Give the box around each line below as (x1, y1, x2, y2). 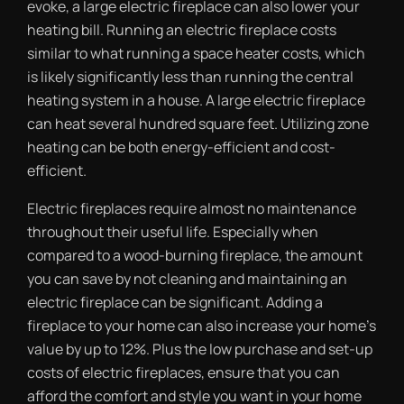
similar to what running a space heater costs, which (27, 43, 365, 63)
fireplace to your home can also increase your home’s (27, 316, 376, 335)
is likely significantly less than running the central (27, 67, 353, 87)
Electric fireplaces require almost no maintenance (27, 198, 356, 218)
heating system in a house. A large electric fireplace (27, 90, 365, 110)
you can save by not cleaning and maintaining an (27, 269, 347, 289)
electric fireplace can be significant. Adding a (27, 292, 323, 312)
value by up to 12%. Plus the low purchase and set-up (27, 339, 372, 359)
